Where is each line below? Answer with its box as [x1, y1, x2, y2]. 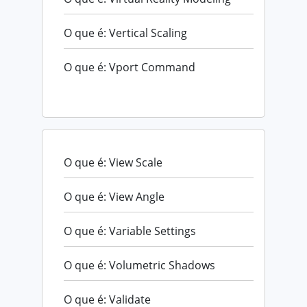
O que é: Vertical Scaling [64, 25, 187, 40]
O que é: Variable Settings [64, 223, 196, 238]
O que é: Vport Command [64, 59, 195, 75]
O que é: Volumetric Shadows [64, 257, 215, 273]
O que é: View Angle [64, 188, 164, 204]
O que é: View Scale [64, 154, 162, 170]
